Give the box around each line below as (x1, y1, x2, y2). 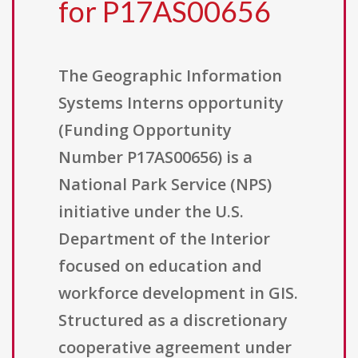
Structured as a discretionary (58, 309, 288, 332)
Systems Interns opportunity (58, 92, 284, 114)
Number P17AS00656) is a (58, 146, 253, 169)
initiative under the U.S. (58, 201, 244, 223)
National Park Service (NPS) (58, 173, 272, 196)
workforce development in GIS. (58, 282, 298, 304)
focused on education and (58, 255, 262, 277)
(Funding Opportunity (58, 119, 232, 141)
